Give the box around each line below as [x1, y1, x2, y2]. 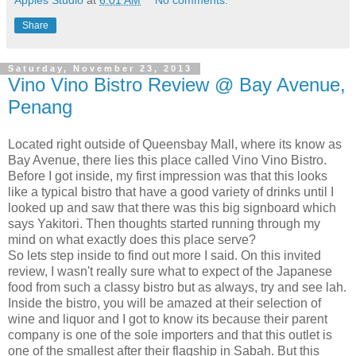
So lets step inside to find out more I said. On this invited [8, 249, 321, 263]
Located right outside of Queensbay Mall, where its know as [8, 137, 342, 152]
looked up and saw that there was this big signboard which [8, 201, 336, 215]
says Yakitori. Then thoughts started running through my [8, 217, 320, 231]
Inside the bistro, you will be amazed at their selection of [8, 296, 321, 311]
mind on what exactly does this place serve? [8, 233, 256, 247]
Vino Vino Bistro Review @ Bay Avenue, [8, 73, 346, 95]
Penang [8, 95, 72, 118]
